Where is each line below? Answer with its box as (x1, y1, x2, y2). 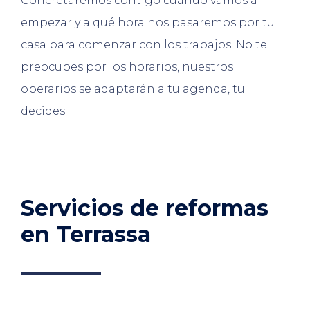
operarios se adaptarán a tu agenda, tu (21, 82, 245, 96)
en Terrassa (21, 220, 151, 248)
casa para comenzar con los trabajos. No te (21, 38, 267, 52)
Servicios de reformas (21, 194, 268, 221)
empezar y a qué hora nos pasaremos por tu (21, 16, 275, 30)
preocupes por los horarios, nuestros (21, 60, 233, 74)
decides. (21, 104, 67, 118)
